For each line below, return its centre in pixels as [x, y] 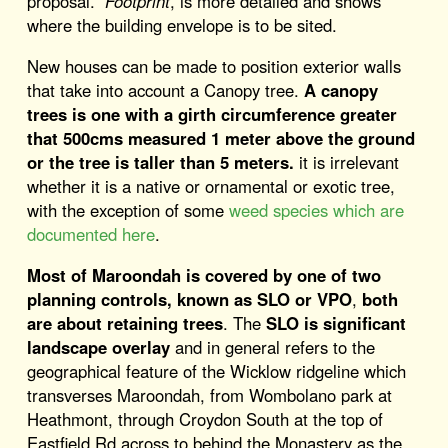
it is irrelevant [348, 161]
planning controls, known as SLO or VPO [189, 298]
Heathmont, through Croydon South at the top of [204, 418]
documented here [90, 233]
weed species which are [316, 209]
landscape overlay [98, 346]
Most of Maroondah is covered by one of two [203, 274]
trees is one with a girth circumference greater [211, 113]
